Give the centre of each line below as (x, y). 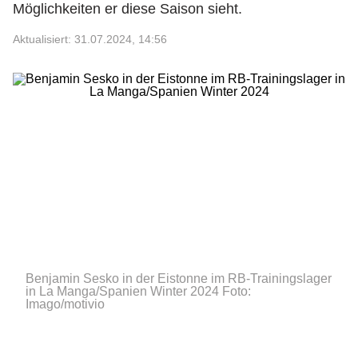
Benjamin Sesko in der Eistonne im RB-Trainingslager (179, 278)
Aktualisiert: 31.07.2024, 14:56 (90, 39)
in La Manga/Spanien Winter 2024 (122, 291)
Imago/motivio (65, 304)
